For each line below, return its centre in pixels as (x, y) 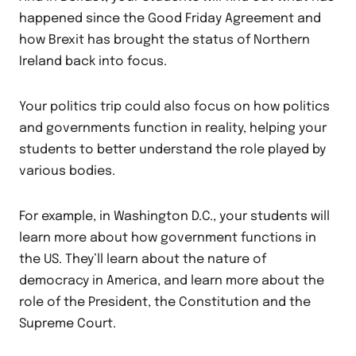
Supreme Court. (68, 324)
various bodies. (67, 171)
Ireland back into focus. (93, 62)
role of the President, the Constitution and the (165, 302)
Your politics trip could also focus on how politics (174, 107)
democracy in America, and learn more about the (172, 281)
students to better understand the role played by (172, 150)
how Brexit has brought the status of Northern (164, 40)
